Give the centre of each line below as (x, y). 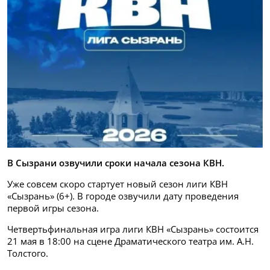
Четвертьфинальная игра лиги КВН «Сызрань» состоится (133, 229)
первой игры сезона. (53, 208)
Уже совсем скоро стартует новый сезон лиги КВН (118, 184)
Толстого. (28, 253)
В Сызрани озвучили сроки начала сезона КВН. (116, 163)
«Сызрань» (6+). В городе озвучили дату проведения (123, 196)
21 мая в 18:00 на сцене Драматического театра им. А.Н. (130, 241)
